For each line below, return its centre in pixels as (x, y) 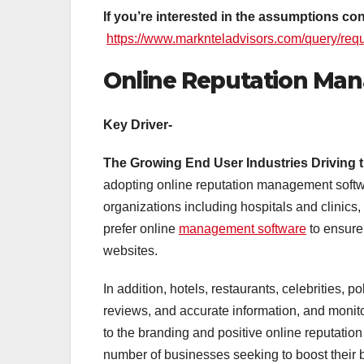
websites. (130, 250)
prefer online (141, 228)
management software (243, 228)
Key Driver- (138, 124)
